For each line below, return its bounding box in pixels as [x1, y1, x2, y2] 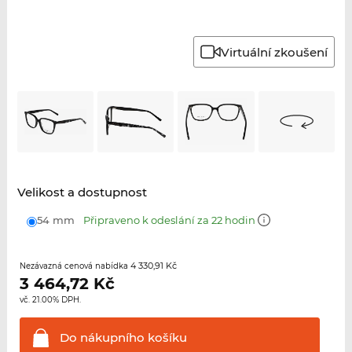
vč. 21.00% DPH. [19, 294, 81, 305]
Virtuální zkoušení [221, 44, 328, 60]
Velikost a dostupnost [16, 184, 147, 200]
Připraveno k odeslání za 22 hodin [82, 213, 258, 226]
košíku [144, 329, 187, 345]
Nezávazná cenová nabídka [19, 260, 130, 271]
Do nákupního [59, 329, 145, 345]
